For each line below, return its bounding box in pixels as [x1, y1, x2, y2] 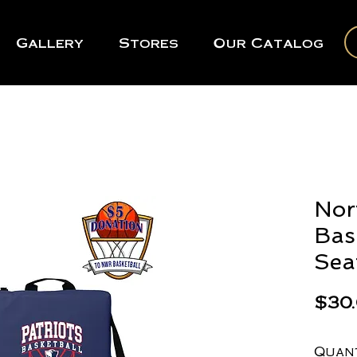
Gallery [16, 33, 84, 51]
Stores [119, 33, 178, 51]
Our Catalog [214, 33, 324, 51]
